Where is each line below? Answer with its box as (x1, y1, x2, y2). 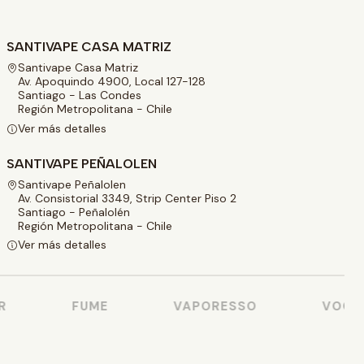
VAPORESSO (162, 297, 246, 314)
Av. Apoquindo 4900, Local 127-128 (18, 74, 206, 89)
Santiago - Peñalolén (18, 204, 130, 219)
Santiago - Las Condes (18, 88, 141, 103)
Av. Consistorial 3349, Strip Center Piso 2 (18, 190, 236, 206)
